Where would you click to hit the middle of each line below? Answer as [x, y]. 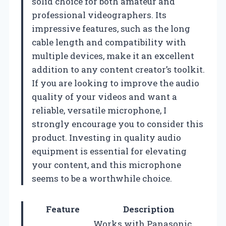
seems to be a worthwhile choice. [102, 178]
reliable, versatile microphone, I [99, 110]
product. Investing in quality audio [106, 137]
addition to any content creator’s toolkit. [118, 69]
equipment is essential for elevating [109, 151]
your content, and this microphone [106, 164]
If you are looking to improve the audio [116, 83]
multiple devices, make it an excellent [113, 55]
